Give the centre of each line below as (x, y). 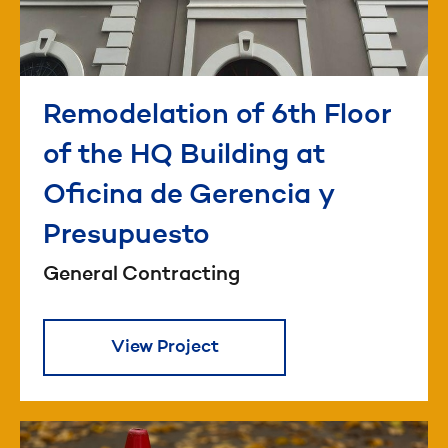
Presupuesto (126, 236)
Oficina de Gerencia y (188, 196)
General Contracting (141, 275)
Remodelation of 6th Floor (217, 116)
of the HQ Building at (184, 156)
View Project (164, 347)
